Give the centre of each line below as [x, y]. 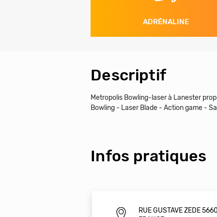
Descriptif [129, 75]
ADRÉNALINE [166, 22]
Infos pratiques [149, 156]
